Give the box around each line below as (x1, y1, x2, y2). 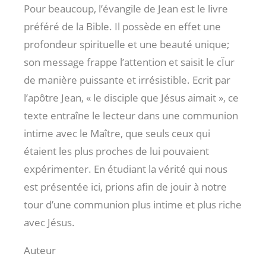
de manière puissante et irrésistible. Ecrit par (24, 72, 230, 87)
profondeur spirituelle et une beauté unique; (24, 37, 230, 51)
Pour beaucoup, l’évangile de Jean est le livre (24, 1, 228, 15)
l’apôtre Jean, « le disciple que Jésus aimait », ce (24, 90, 239, 104)
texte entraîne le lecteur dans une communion (24, 108, 238, 122)
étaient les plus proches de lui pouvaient (24, 144, 209, 158)
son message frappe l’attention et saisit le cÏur (24, 55, 235, 69)
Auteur (24, 243, 56, 257)
